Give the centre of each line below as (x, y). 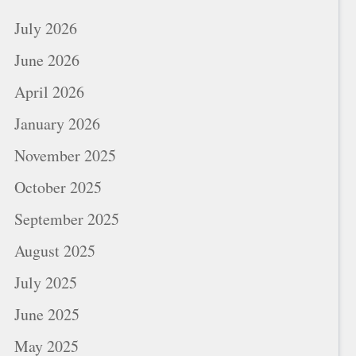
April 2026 (49, 91)
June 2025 (47, 314)
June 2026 (47, 60)
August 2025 (55, 250)
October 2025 (58, 187)
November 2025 (65, 155)
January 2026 (57, 123)
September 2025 (67, 219)
